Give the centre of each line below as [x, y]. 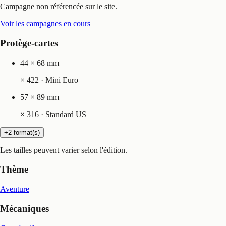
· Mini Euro [59, 80]
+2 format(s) [22, 132]
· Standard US [63, 114]
